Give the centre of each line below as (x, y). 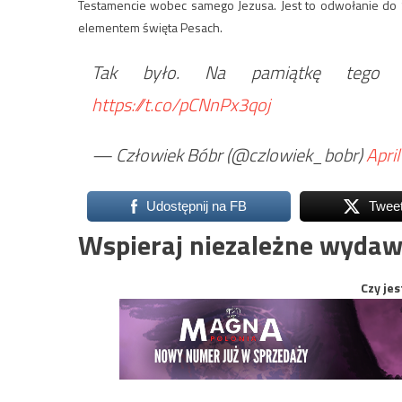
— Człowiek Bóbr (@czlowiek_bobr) (229, 154)
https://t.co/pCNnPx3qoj (181, 104)
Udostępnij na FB (196, 205)
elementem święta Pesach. (150, 27)
